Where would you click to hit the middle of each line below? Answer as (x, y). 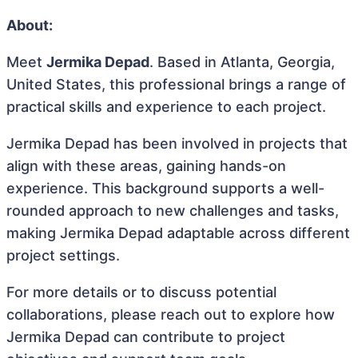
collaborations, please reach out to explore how (171, 314)
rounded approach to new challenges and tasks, (173, 211)
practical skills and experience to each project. (166, 107)
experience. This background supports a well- (165, 188)
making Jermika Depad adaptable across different (178, 233)
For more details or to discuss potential (141, 292)
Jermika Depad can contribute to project (146, 337)
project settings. (63, 255)
